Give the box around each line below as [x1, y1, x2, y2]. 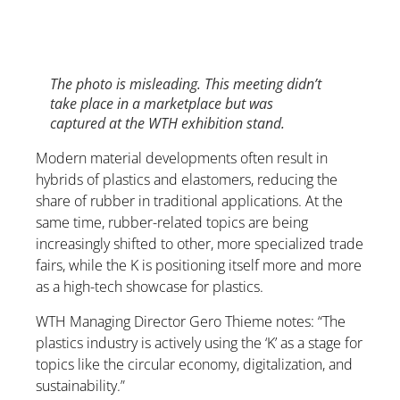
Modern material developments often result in [36, 148, 328, 169]
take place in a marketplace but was [50, 94, 273, 114]
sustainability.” [36, 375, 125, 396]
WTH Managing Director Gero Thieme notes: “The [36, 311, 346, 331]
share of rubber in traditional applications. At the [36, 191, 343, 212]
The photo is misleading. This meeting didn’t [50, 74, 321, 95]
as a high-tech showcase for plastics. [36, 277, 263, 297]
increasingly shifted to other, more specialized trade [36, 234, 363, 254]
